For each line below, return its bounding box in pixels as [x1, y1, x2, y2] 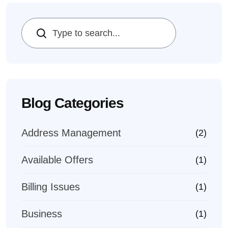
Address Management [21, 127, 121, 138]
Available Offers [21, 154, 93, 165]
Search [26, 27, 61, 39]
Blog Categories [21, 95, 124, 111]
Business [21, 208, 62, 219]
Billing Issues [21, 181, 80, 192]
